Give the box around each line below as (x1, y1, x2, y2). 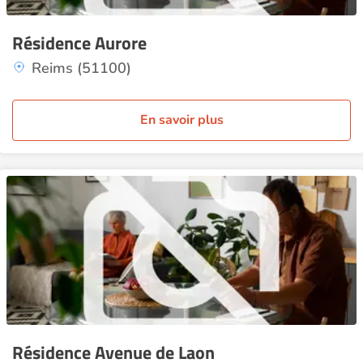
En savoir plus (139, 111, 224, 129)
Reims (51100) (32, 58, 131, 78)
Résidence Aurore (12, 29, 147, 57)
